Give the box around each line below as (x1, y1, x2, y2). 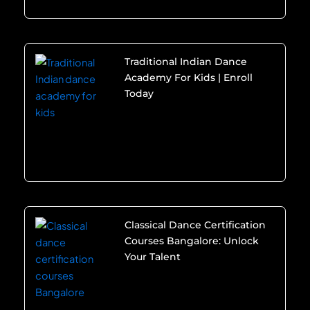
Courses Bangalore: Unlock (124, 235, 259, 248)
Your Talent (124, 250, 181, 264)
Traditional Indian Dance (124, 55, 247, 69)
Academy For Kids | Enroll (124, 71, 253, 84)
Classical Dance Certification (124, 219, 266, 232)
